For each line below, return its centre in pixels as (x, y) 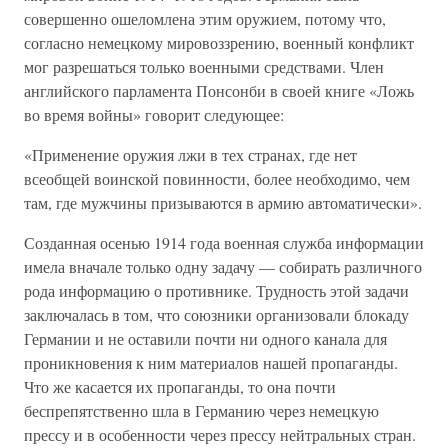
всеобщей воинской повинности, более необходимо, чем (217, 178)
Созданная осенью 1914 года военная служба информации (224, 242)
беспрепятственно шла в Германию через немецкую (201, 410)
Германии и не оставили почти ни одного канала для (205, 338)
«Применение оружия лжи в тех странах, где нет (190, 154)
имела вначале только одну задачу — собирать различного (223, 266)
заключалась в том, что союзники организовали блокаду (216, 314)
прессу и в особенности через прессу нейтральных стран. (220, 434)
